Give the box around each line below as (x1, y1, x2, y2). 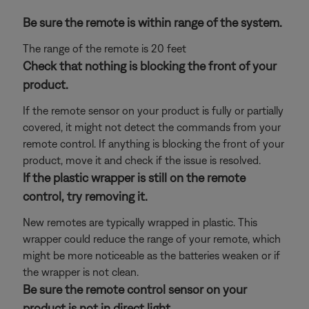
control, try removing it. (23, 189, 148, 203)
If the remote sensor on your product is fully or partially (23, 104, 283, 117)
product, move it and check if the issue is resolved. (23, 154, 261, 166)
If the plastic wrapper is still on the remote (23, 170, 246, 185)
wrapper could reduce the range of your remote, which (23, 232, 281, 245)
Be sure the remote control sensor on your (23, 282, 247, 297)
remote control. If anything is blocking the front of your (23, 137, 284, 150)
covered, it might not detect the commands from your (23, 121, 281, 133)
